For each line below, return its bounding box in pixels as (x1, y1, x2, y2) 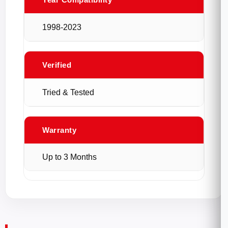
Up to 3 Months (42, 153, 97, 161)
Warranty (42, 126, 76, 134)
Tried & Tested (42, 88, 94, 97)
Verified (42, 61, 71, 69)
